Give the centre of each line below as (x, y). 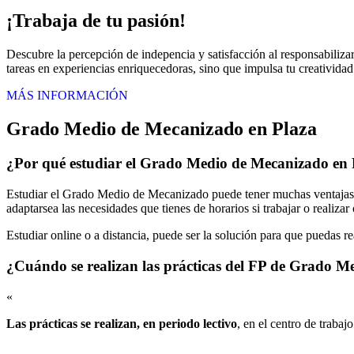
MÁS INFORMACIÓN (67, 95)
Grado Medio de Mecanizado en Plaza (162, 128)
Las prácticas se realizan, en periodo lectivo (122, 323)
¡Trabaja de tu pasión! (96, 20)
